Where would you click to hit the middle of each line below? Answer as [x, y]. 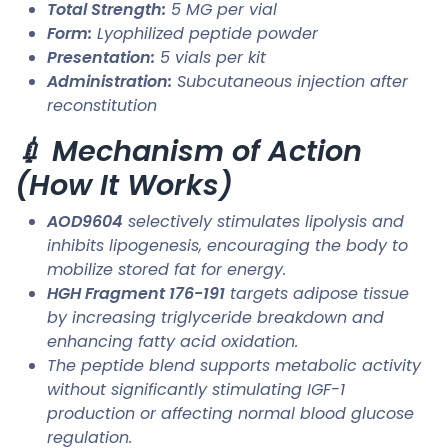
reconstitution [102, 105]
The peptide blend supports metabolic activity [234, 365]
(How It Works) [124, 184]
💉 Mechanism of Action [188, 150]
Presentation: [101, 57]
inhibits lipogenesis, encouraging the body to [227, 245]
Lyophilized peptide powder [205, 33]
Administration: [109, 81]
